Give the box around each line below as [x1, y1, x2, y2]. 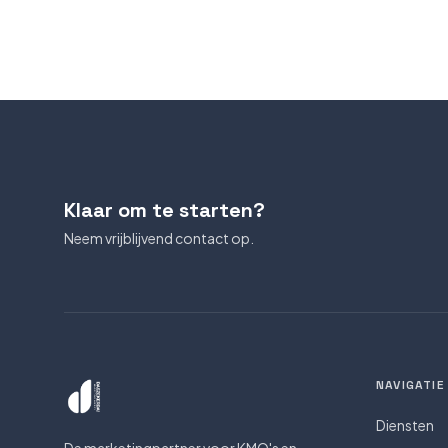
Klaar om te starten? [64, 197, 265, 223]
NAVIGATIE [376, 377, 444, 393]
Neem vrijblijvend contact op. [64, 229, 254, 247]
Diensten [376, 416, 434, 434]
